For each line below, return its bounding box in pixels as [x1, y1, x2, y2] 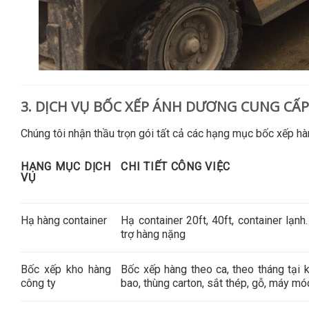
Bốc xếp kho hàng [21, 262, 111, 276]
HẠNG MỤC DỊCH [21, 159, 111, 173]
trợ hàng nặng [121, 227, 186, 241]
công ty [21, 276, 56, 290]
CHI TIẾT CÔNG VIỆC [121, 159, 231, 173]
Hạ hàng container [21, 213, 107, 227]
